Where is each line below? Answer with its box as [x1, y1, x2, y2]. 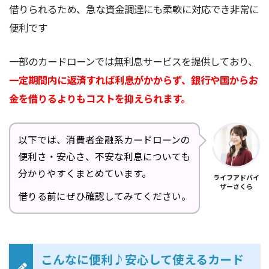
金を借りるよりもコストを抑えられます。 [9, 91, 190, 106]
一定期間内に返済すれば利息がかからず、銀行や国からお [9, 72, 258, 87]
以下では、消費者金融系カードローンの [18, 133, 190, 147]
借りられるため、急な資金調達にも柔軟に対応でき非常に [9, 1, 259, 16]
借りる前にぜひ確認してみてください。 [18, 189, 191, 204]
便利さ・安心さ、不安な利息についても [18, 150, 190, 164]
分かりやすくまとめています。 [18, 166, 151, 181]
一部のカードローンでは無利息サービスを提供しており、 [9, 53, 258, 68]
